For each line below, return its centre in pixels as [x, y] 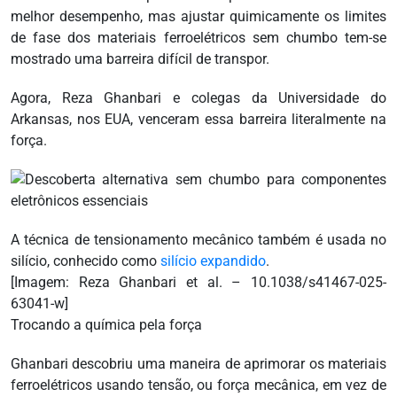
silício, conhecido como [86, 261]
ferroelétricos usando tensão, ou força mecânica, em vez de [198, 385]
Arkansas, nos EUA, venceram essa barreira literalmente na [198, 120]
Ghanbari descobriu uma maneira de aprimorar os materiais [198, 364]
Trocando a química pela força [106, 325]
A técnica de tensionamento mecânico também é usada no [198, 240]
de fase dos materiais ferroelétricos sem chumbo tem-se [198, 38]
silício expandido [213, 261]
